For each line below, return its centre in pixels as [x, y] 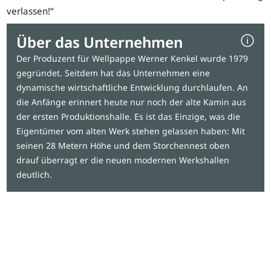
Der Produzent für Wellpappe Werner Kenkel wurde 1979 [132, 59]
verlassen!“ [30, 11]
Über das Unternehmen [100, 42]
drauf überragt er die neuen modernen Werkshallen [123, 160]
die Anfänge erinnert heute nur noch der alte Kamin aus [132, 102]
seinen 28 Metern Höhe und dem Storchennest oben [123, 146]
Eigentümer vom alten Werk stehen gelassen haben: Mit [131, 131]
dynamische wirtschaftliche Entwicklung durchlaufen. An [132, 88]
